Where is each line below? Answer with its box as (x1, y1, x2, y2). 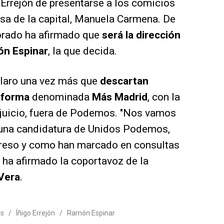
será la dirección (102, 29, 180, 41)
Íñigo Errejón (16, 209, 55, 217)
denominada (29, 91, 92, 103)
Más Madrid (92, 91, 147, 103)
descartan (100, 75, 148, 87)
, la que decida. (48, 45, 117, 57)
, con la (147, 91, 180, 103)
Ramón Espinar (67, 209, 115, 217)
